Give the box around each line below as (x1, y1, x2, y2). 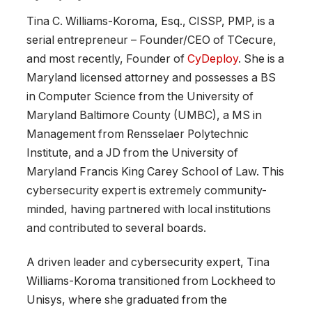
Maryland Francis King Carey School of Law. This (26, 164, 284, 178)
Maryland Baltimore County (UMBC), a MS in (26, 108, 262, 122)
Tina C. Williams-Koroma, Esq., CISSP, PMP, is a (26, 14, 274, 28)
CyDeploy (187, 52, 238, 65)
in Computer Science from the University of (26, 89, 253, 103)
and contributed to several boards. (26, 221, 206, 235)
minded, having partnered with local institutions (26, 202, 271, 216)
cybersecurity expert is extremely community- (26, 183, 267, 197)
